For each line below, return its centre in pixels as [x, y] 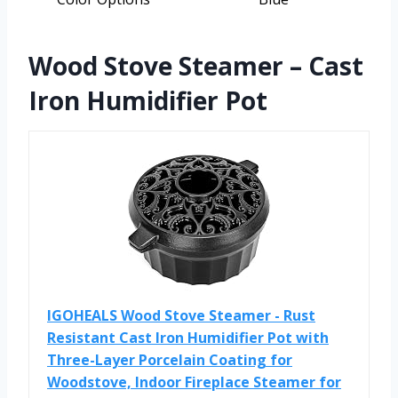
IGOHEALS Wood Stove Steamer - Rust [181, 315]
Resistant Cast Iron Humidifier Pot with [188, 337]
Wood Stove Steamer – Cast [196, 65]
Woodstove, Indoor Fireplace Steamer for [194, 382]
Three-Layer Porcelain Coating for [170, 359]
